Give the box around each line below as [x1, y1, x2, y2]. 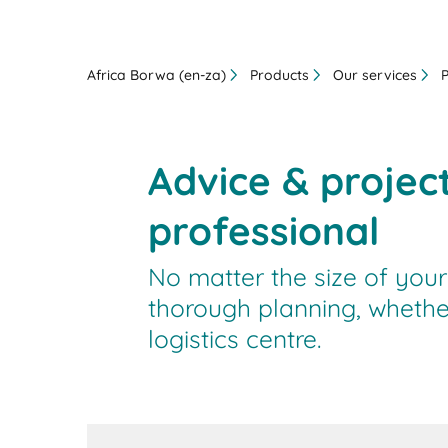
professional [147, 205, 379, 255]
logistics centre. [147, 323, 321, 355]
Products [250, 65, 310, 84]
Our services [333, 65, 418, 84]
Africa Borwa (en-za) [87, 65, 227, 84]
